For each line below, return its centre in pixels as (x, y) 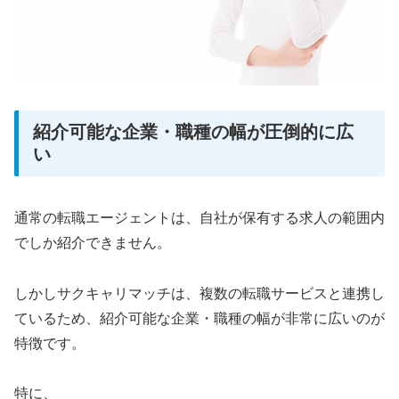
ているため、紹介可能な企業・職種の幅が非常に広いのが (199, 318)
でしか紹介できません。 (93, 242)
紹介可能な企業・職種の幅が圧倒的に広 (193, 132)
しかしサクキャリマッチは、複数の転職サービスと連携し (199, 293)
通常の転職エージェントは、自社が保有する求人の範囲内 (199, 217)
